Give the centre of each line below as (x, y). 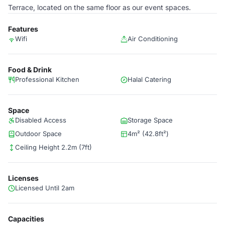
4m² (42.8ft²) (148, 134)
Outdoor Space (38, 134)
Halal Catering (149, 79)
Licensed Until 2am (45, 188)
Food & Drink (30, 70)
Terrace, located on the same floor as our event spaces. (99, 7)
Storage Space (150, 120)
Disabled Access (41, 120)
